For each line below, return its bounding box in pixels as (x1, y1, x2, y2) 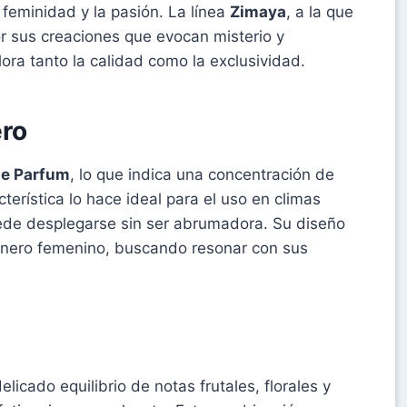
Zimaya (230, 2, 286, 21)
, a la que (286, 2, 353, 21)
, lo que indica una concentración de (70, 164, 334, 184)
